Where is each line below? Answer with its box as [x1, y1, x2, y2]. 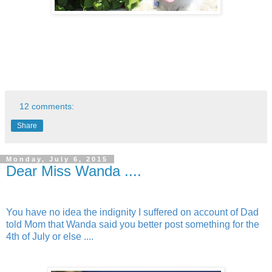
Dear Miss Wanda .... [6, 163, 141, 180]
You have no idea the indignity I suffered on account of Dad [6, 207, 259, 218]
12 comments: [19, 101, 75, 112]
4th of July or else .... [6, 231, 93, 242]
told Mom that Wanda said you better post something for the [6, 219, 259, 230]
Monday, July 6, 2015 [6, 155, 108, 163]
